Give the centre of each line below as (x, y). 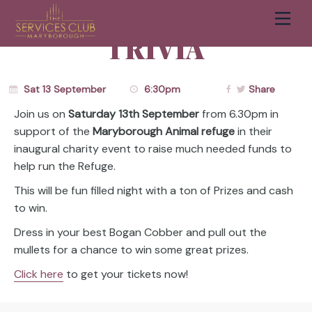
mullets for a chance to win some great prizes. (131, 249)
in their (253, 131)
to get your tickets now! (126, 274)
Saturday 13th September (134, 114)
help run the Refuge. (65, 166)
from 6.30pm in (239, 114)
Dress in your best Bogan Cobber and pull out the (140, 232)
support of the (53, 131)
